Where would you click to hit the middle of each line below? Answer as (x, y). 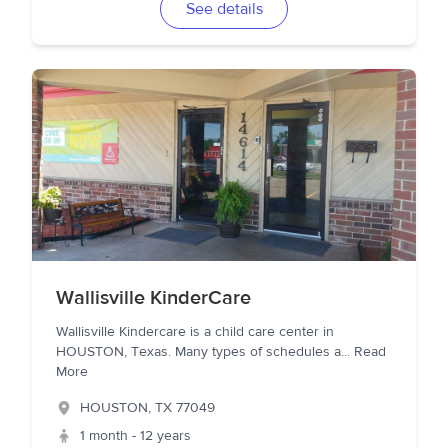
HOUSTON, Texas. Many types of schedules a (198, 352)
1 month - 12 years (135, 436)
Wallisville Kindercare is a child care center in (195, 332)
